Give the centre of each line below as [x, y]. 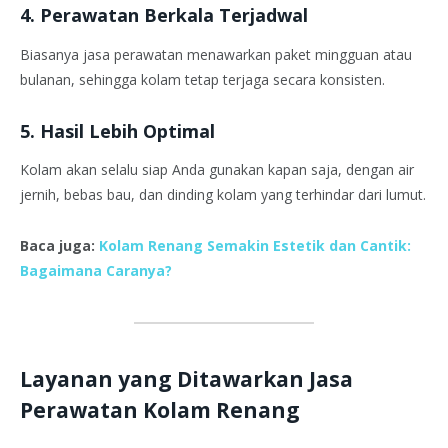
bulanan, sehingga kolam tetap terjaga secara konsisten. [202, 79]
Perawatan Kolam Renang [160, 409]
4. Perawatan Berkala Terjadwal [164, 15]
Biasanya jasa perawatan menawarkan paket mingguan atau [216, 54]
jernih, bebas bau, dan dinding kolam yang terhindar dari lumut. [223, 195]
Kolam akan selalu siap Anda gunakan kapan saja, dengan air [217, 170]
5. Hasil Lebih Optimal [117, 130]
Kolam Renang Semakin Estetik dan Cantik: [255, 246]
